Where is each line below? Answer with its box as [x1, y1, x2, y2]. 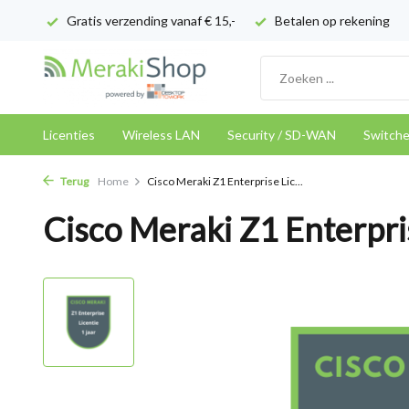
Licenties [43, 127, 95, 142]
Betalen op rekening [272, 13, 390, 28]
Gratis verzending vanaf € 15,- [64, 13, 236, 28]
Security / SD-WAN [227, 127, 336, 142]
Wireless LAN [122, 127, 200, 142]
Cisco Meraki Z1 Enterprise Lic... [147, 174, 303, 188]
